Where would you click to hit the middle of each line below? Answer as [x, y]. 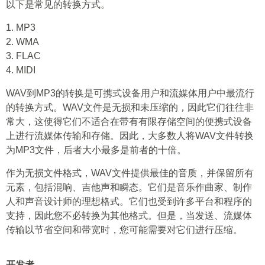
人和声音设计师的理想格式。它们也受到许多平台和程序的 [129, 201]
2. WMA [22, 42]
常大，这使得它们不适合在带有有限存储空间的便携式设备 [129, 122]
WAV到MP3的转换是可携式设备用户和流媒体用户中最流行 [130, 93]
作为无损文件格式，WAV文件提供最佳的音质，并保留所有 [130, 173]
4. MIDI [21, 70]
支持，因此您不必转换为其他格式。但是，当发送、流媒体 [129, 216]
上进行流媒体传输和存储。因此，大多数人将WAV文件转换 [130, 136]
